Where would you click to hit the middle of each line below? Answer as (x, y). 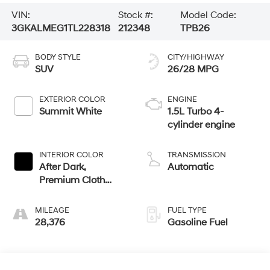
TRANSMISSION (197, 155)
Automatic (191, 167)
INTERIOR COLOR (71, 155)
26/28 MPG (193, 69)
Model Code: (209, 15)
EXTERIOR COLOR (72, 99)
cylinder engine (201, 124)
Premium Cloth (72, 180)
